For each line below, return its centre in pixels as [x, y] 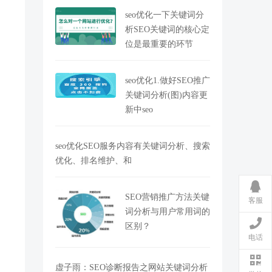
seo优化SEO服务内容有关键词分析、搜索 [133, 146]
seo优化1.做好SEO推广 [168, 80]
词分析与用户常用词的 [168, 211]
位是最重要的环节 [159, 44]
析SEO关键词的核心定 [167, 29]
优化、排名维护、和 [93, 160]
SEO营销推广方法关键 [167, 197]
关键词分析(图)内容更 [166, 95]
